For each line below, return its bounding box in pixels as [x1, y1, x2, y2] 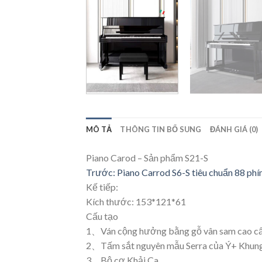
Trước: [86, 166, 117, 178]
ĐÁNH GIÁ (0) [209, 124, 258, 134]
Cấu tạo [86, 210, 118, 222]
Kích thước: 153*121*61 [86, 195, 186, 207]
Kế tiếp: [86, 181, 118, 192]
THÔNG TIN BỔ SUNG [120, 124, 202, 134]
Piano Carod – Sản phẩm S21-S [86, 151, 208, 163]
